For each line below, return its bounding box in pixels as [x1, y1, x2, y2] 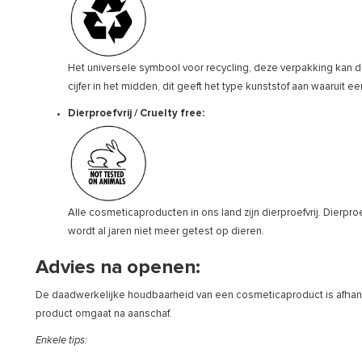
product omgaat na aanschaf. [36, 308, 171, 319]
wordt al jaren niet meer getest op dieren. [68, 225, 264, 237]
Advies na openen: [36, 257, 200, 277]
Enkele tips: [36, 335, 87, 346]
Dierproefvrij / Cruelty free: [68, 107, 207, 119]
